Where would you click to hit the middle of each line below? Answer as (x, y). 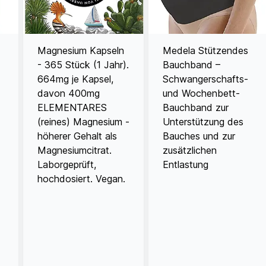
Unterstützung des (203, 121)
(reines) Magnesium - (84, 121)
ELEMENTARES (72, 107)
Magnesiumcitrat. (75, 150)
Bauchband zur (196, 107)
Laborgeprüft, (67, 164)
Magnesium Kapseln (81, 50)
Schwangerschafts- (206, 79)
